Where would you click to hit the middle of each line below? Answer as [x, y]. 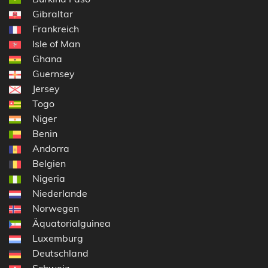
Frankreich [56, 28]
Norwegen [56, 208]
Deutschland [60, 253]
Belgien [49, 163]
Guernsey [54, 73]
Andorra [51, 148]
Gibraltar [53, 13]
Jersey [46, 88]
